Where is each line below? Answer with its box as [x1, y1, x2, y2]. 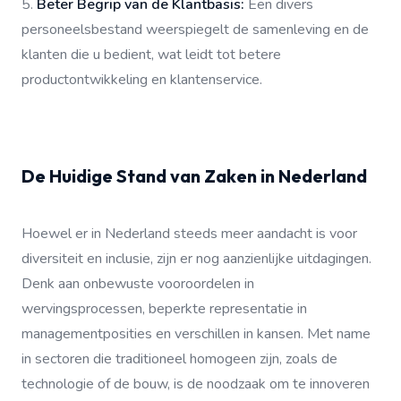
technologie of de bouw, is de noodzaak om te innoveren [21, 374, 370, 394]
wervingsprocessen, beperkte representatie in [21, 299, 307, 319]
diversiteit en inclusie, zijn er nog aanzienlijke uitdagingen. [21, 249, 371, 269]
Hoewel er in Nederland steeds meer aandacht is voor [21, 224, 357, 243]
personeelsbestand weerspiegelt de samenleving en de [21, 20, 369, 39]
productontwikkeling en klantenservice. [21, 70, 262, 90]
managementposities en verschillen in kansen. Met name [21, 324, 371, 344]
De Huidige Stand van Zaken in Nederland [21, 165, 367, 187]
